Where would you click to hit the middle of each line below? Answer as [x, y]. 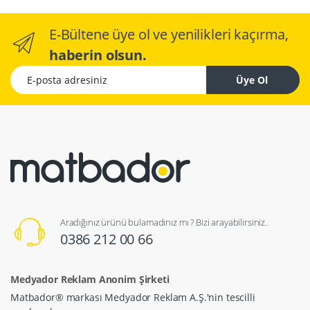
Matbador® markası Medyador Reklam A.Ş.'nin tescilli [133, 297]
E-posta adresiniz [49, 72]
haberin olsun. [98, 55]
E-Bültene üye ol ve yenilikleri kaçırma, [169, 34]
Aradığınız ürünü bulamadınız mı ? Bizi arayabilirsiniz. [163, 222]
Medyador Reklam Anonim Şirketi [90, 279]
